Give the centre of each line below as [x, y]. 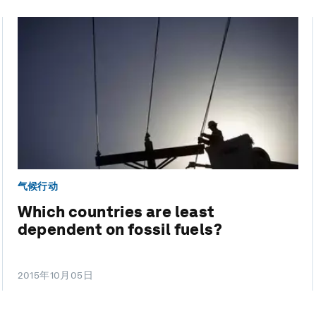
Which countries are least [116, 211]
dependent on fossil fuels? [120, 229]
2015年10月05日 [55, 275]
